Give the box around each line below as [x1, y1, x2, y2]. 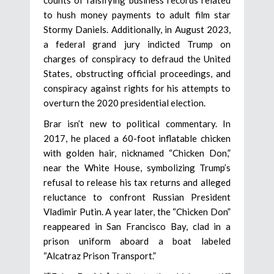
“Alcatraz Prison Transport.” [43, 250, 156, 261]
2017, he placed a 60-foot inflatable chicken [43, 132, 231, 144]
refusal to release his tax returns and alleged [43, 176, 231, 188]
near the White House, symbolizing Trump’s [43, 161, 231, 173]
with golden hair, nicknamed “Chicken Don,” [43, 147, 231, 158]
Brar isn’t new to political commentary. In [43, 117, 231, 129]
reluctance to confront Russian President [43, 191, 231, 202]
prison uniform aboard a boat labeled [43, 235, 231, 246]
